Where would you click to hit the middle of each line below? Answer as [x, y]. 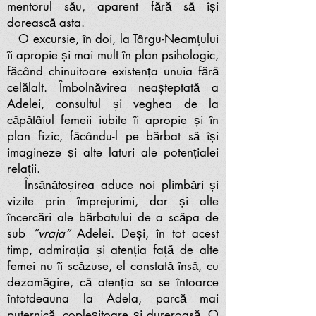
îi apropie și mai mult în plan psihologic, [113, 55]
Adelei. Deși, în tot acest [148, 233]
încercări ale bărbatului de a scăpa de [113, 217]
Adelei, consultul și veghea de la [113, 104]
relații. [24, 169]
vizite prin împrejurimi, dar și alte [113, 201]
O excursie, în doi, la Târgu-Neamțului [113, 39]
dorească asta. [46, 23]
